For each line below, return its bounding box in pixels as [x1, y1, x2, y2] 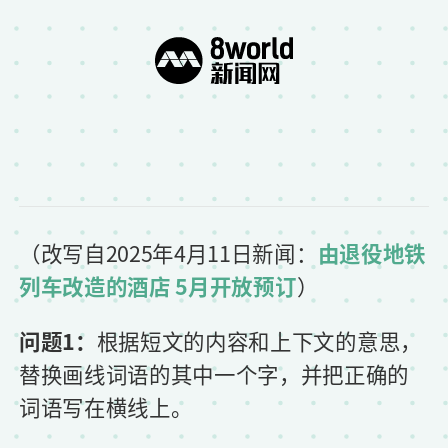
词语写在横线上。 [19, 390, 193, 423]
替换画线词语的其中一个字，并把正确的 [19, 357, 410, 390]
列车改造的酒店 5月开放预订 [19, 269, 297, 302]
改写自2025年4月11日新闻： [40, 236, 318, 269]
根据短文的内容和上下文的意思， [96, 324, 422, 357]
